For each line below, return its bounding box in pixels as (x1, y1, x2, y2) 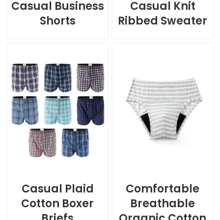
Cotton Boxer (21, 195, 94, 211)
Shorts (39, 13, 76, 29)
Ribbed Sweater (118, 13, 207, 29)
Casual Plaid (21, 181, 94, 196)
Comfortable (126, 181, 199, 196)
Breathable (130, 195, 195, 211)
